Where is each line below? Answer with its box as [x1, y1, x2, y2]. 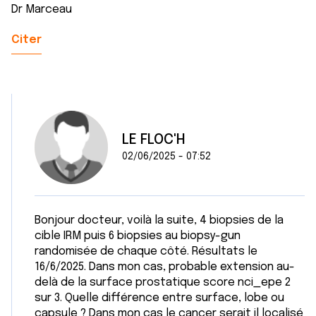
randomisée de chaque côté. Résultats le [35, 245, 257, 257]
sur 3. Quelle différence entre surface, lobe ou [35, 292, 284, 304]
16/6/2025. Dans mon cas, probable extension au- [35, 261, 295, 273]
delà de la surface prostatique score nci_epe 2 [35, 276, 291, 288]
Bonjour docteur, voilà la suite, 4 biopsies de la [35, 214, 284, 226]
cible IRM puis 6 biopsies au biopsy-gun [35, 230, 241, 242]
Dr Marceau [11, 4, 72, 16]
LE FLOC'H [122, 133, 186, 147]
